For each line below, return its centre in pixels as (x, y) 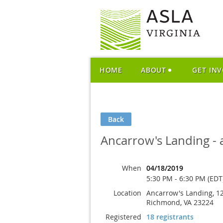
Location (127, 193)
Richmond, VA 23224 (180, 202)
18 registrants (170, 217)
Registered (123, 217)
